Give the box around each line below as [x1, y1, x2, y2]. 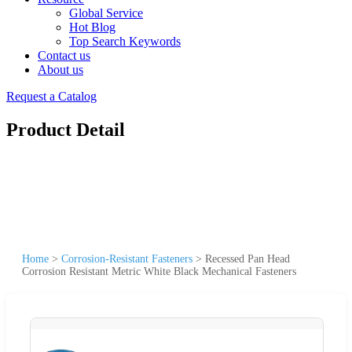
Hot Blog [69, 20, 115, 34]
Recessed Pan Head [205, 252, 290, 265]
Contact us [38, 49, 90, 62]
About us [38, 63, 83, 76]
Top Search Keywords [69, 35, 181, 48]
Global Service [69, 6, 143, 20]
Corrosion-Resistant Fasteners [61, 252, 192, 265]
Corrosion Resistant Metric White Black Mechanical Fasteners [22, 265, 296, 277]
